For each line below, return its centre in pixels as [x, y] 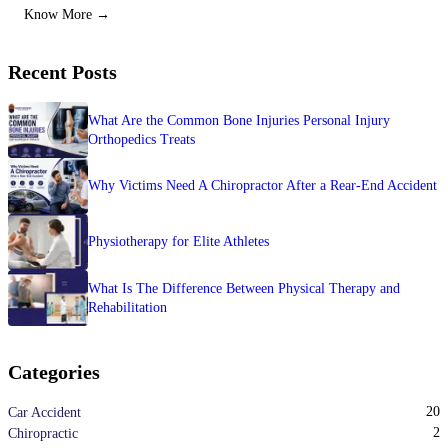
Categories [54, 371]
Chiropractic [43, 433]
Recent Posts [62, 71]
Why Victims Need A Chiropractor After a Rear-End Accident [262, 186]
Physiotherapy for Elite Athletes [178, 242]
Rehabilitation [127, 307]
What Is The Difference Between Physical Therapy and [244, 288]
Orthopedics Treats [141, 139]
